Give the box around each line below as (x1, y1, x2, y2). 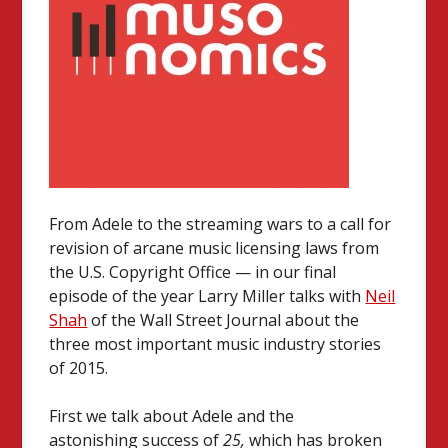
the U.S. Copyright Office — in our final (49, 260, 337, 283)
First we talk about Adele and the (49, 404, 295, 427)
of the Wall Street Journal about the (87, 308, 360, 331)
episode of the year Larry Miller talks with (49, 284, 366, 307)
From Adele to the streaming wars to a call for (49, 212, 392, 235)
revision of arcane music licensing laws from (49, 236, 380, 259)
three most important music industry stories (49, 332, 382, 355)
